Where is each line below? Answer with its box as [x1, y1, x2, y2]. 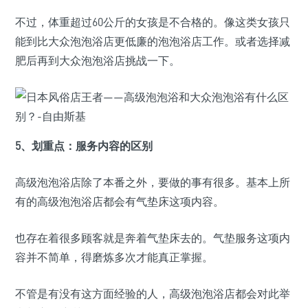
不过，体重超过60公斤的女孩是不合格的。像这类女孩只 [15, 15, 290, 29]
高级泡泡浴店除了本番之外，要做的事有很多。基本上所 [15, 175, 290, 189]
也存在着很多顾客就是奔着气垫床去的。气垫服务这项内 [15, 231, 290, 245]
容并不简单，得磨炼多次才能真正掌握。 [15, 250, 213, 264]
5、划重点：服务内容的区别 [15, 139, 153, 153]
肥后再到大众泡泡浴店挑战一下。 [15, 54, 180, 67]
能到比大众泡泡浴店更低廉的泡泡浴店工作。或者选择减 [15, 34, 290, 48]
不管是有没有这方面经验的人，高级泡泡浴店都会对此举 [15, 287, 290, 300]
